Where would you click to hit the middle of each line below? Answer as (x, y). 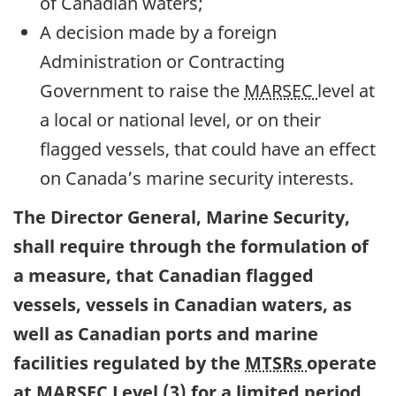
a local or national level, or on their (180, 119)
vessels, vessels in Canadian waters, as (183, 305)
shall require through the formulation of (191, 247)
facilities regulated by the (129, 363)
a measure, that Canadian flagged (164, 276)
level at (346, 90)
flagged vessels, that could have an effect (208, 148)
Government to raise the (142, 90)
